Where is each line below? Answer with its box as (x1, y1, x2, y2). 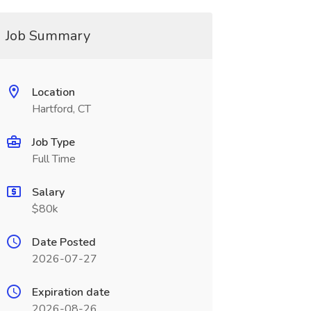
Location (31, 85, 75, 100)
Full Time (31, 151, 76, 167)
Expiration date (31, 285, 110, 300)
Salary (31, 185, 65, 200)
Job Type (31, 135, 75, 150)
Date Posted (31, 235, 96, 250)
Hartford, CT (31, 101, 91, 117)
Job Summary (5, 26, 90, 45)
